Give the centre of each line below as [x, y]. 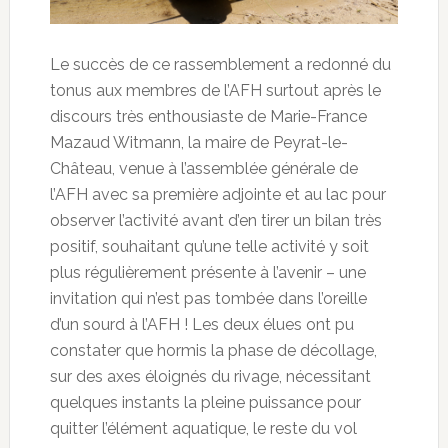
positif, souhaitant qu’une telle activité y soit [209, 246]
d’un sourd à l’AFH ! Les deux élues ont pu [201, 324]
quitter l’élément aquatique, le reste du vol [203, 428]
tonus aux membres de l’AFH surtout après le [215, 90]
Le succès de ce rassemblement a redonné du [220, 64]
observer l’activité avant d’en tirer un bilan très [215, 220]
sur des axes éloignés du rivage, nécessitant [210, 376]
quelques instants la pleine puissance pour [205, 402]
